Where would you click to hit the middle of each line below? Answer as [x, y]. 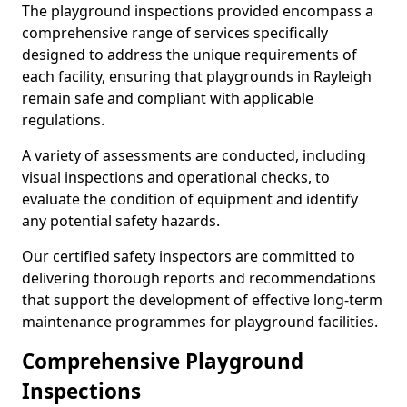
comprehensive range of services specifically [175, 33]
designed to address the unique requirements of [189, 55]
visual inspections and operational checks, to [176, 177]
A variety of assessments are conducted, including [194, 155]
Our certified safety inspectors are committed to [189, 256]
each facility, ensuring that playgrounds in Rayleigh [197, 76]
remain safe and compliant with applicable [168, 98]
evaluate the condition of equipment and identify [190, 199]
